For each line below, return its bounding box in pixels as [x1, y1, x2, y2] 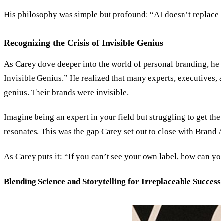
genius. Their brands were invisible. [4, 88, 129, 97]
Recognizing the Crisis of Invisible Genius [4, 38, 163, 48]
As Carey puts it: [4, 151, 64, 161]
